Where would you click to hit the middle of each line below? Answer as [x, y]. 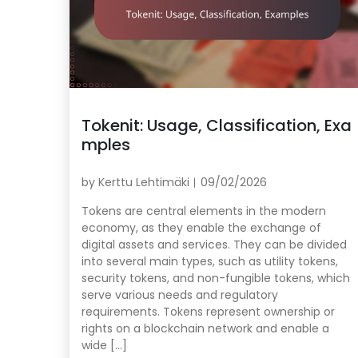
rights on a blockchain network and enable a [205, 329]
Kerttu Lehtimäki [144, 183]
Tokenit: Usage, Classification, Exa [217, 126]
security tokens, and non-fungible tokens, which [216, 278]
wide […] [104, 346]
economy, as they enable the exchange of [201, 228]
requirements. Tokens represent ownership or [208, 312]
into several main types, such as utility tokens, [210, 262]
